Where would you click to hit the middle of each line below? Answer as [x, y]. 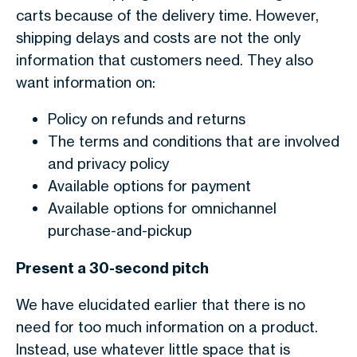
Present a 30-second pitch [112, 268]
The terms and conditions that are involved [194, 141]
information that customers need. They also [165, 60]
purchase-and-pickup [120, 230]
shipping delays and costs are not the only [158, 37]
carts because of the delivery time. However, [167, 15]
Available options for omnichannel [162, 208]
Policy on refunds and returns [147, 119]
